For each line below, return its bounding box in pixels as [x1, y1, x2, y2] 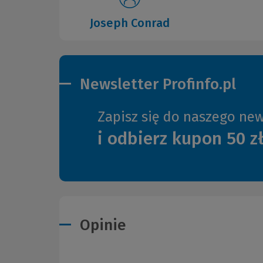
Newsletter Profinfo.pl [80, 75, 236, 93]
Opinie [80, 216, 126, 235]
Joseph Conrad [90, 15, 170, 30]
